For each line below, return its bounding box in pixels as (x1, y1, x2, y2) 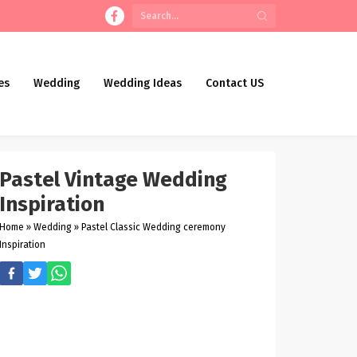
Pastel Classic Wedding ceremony (81, 222, 226, 233)
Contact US (206, 76, 264, 90)
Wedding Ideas (104, 76, 182, 90)
